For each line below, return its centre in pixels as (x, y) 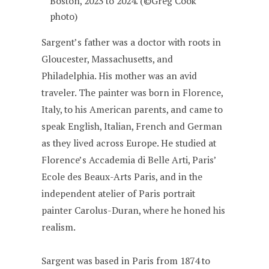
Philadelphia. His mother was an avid (119, 76)
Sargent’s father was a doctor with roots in (131, 42)
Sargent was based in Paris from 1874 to (126, 261)
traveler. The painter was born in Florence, (132, 92)
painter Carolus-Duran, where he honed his (134, 210)
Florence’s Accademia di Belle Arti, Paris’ (129, 160)
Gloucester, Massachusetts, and (107, 59)
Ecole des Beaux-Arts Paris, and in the (122, 177)
